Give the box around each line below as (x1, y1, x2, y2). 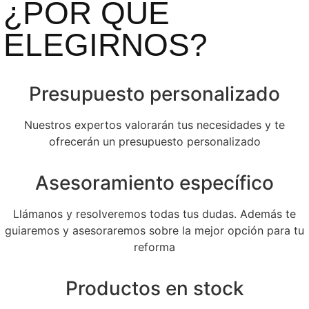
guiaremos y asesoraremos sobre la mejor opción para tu (5, 223, 304, 238)
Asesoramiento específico (35, 171, 274, 195)
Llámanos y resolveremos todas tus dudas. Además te (13, 207, 296, 221)
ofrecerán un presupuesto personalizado (48, 134, 261, 149)
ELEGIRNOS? (3, 27, 208, 63)
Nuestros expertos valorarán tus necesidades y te (24, 118, 285, 132)
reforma (134, 240, 175, 255)
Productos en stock (65, 277, 244, 301)
